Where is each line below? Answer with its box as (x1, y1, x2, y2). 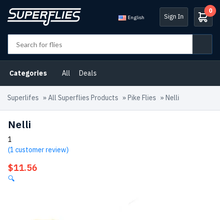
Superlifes (7, 93, 39, 102)
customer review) (14, 145, 69, 154)
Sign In (164, 12, 184, 21)
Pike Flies (128, 93, 156, 102)
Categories (9, 69, 47, 78)
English (128, 14, 144, 21)
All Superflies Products (48, 93, 118, 102)
